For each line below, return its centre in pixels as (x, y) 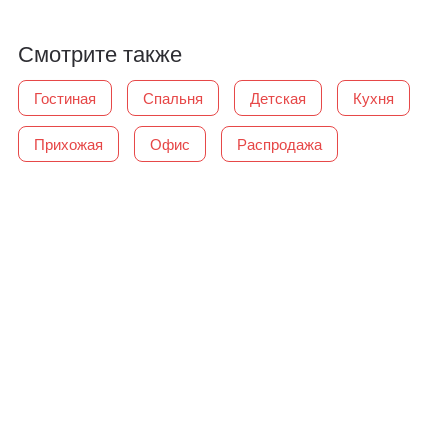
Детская (278, 98)
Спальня (173, 98)
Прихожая (69, 144)
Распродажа (280, 144)
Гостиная (65, 98)
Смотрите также (100, 53)
